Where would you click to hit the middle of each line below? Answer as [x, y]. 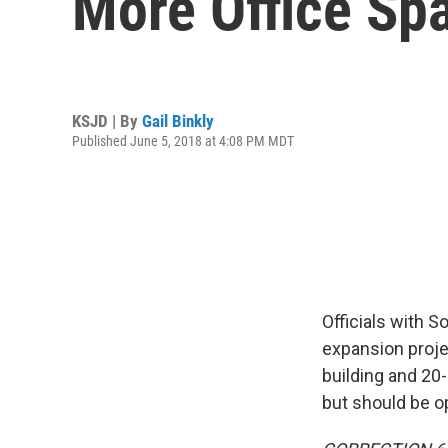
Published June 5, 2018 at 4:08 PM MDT [183, 140]
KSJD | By [107, 120]
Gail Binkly [178, 120]
